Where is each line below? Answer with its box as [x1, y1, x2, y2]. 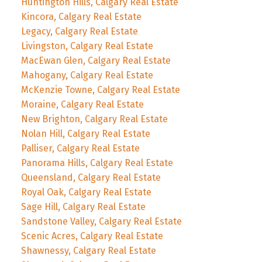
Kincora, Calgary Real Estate [20, 11, 142, 22]
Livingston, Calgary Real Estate [20, 40, 153, 51]
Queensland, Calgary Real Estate [20, 171, 161, 183]
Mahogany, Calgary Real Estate [20, 69, 153, 81]
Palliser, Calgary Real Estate [20, 142, 140, 154]
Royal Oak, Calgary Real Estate [20, 186, 151, 198]
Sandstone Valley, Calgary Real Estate [20, 215, 182, 227]
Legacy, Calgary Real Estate [20, 25, 138, 37]
